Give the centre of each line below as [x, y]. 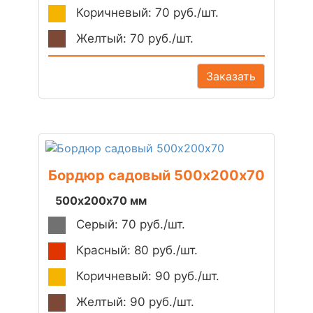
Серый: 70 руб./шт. [129, 225]
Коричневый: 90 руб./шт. [146, 276]
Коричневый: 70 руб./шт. [146, 12]
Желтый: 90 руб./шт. [133, 302]
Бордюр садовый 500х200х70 [156, 176]
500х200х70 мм [101, 201]
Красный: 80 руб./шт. [135, 250]
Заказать [231, 77]
